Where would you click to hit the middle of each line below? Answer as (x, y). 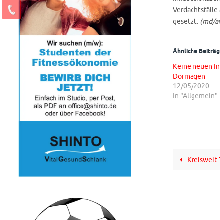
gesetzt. (186, 21)
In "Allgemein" (195, 96)
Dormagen (189, 76)
